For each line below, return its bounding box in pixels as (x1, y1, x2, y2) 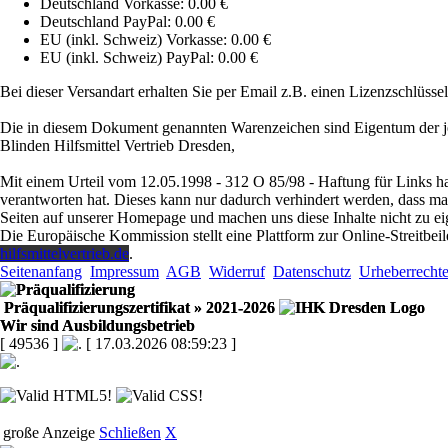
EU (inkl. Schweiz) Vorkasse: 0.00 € (40, 31, 271, 49)
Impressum (90, 263, 159, 281)
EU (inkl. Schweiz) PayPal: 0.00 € (40, 49, 258, 67)
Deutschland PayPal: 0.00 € (40, 13, 215, 31)
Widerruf (209, 263, 265, 281)
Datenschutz (273, 263, 351, 281)
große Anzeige (3, 424, 95, 442)
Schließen (99, 424, 161, 442)
